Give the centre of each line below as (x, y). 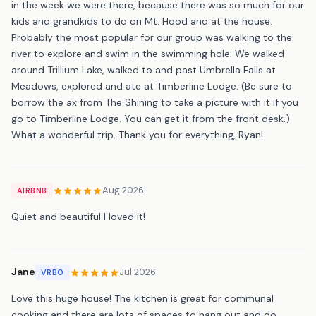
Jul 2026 (137, 272)
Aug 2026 (123, 190)
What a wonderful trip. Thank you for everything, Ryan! (137, 134)
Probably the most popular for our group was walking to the (152, 37)
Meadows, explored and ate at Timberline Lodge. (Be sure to (152, 86)
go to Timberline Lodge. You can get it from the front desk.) (151, 118)
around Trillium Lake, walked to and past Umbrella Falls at (144, 69)
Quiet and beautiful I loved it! (78, 216)
